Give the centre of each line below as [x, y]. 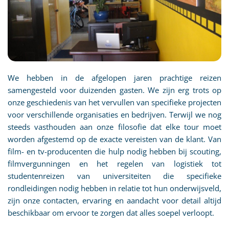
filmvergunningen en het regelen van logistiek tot [114, 164]
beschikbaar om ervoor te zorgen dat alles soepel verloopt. [111, 213]
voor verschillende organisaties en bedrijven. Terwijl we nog [114, 115]
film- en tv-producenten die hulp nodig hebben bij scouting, [114, 152]
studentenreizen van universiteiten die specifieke [114, 176]
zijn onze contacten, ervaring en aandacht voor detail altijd [114, 201]
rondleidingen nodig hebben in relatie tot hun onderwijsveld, [114, 188]
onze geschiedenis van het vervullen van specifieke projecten [114, 102]
